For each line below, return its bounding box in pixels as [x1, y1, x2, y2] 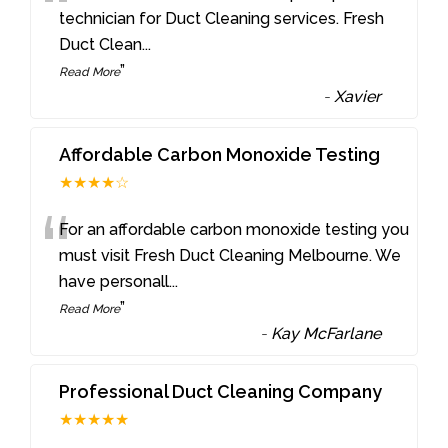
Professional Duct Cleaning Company [59, 380, 383, 402]
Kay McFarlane [271, 323, 382, 343]
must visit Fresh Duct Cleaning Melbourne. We [59, 245, 402, 265]
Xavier [334, 87, 382, 107]
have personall [59, 271, 170, 291]
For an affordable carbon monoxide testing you [59, 219, 410, 239]
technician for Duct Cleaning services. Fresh [59, 9, 385, 29]
